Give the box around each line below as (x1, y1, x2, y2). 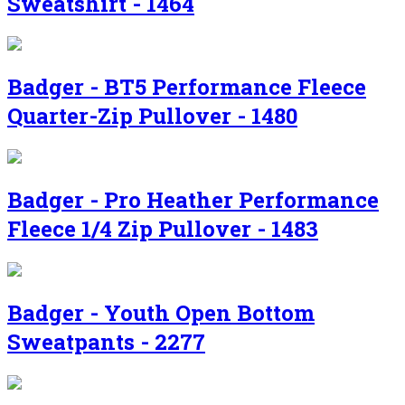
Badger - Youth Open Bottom (7, 297, 315, 327)
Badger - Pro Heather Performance (7, 185, 379, 215)
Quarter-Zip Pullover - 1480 (7, 101, 297, 131)
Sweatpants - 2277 (7, 326, 205, 356)
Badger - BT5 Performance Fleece (7, 72, 366, 102)
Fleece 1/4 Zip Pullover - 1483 (7, 214, 318, 244)
